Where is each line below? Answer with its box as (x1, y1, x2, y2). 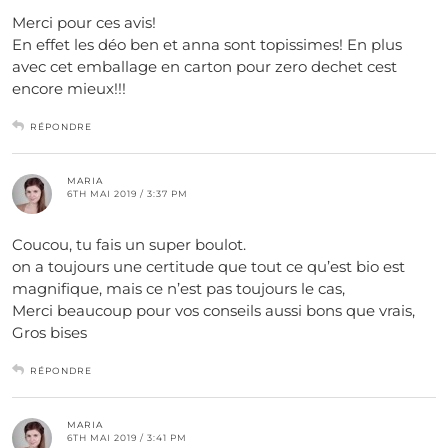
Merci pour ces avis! (12, 13, 156, 32)
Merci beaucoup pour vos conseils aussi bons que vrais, (12, 301, 415, 320)
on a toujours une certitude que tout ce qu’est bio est (12, 257, 405, 276)
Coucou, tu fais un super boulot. (12, 235, 246, 254)
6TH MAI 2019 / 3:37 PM (67, 188, 188, 199)
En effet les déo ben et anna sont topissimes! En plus (12, 35, 402, 54)
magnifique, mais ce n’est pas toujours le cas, (12, 279, 345, 298)
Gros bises (12, 323, 87, 342)
